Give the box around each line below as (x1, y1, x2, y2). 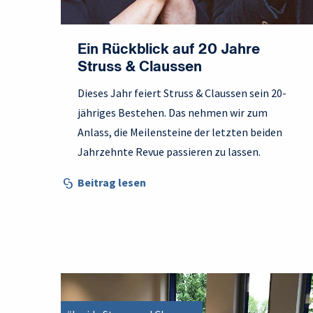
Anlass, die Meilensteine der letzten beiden (78, 125, 282, 140)
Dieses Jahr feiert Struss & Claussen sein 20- (78, 86, 286, 101)
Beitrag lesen (78, 175, 146, 190)
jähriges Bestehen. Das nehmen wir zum (78, 105, 268, 120)
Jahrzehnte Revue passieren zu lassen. (78, 145, 261, 159)
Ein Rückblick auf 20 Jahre (78, 43, 260, 58)
